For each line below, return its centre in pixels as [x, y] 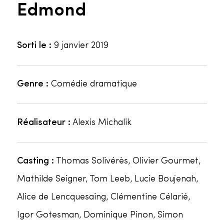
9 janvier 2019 [80, 45]
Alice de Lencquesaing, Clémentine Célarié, [103, 197]
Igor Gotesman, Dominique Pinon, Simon [100, 215]
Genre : [32, 84]
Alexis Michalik [101, 122]
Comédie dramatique [92, 84]
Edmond [51, 11]
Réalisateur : [43, 122]
